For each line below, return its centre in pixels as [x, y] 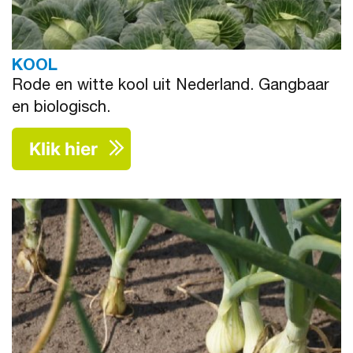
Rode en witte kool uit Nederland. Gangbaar [171, 87]
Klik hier [63, 149]
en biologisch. [61, 109]
